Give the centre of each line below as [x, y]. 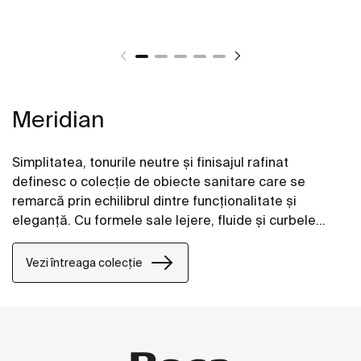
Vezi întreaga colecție [84, 262]
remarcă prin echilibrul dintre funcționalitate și [154, 201]
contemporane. [59, 259]
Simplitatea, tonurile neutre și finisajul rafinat [150, 162]
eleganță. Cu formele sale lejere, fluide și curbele [164, 220]
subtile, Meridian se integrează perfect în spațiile [164, 240]
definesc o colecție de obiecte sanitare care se [159, 182]
